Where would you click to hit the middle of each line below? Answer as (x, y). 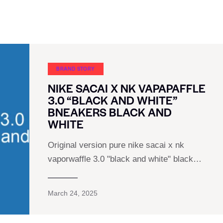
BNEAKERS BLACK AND (110, 112)
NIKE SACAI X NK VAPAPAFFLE (126, 88)
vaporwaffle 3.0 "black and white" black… (124, 159)
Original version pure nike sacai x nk (116, 145)
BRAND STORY (75, 68)
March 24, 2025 (72, 193)
